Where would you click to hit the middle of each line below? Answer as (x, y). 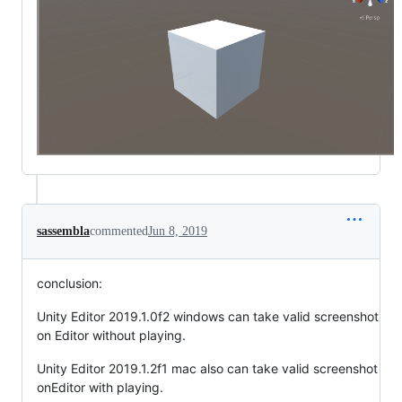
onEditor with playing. (100, 388)
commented (119, 232)
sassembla (63, 232)
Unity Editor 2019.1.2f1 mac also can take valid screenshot (207, 369)
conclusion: (70, 284)
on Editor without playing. (111, 336)
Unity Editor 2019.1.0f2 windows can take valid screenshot (208, 317)
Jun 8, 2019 (178, 232)
